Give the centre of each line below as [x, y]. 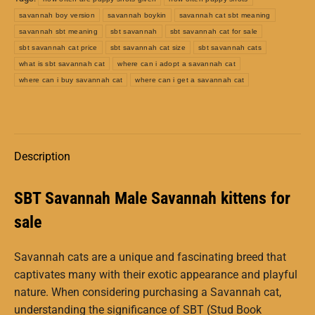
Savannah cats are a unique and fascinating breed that [150, 257]
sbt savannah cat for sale [214, 31]
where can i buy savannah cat [71, 79]
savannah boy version [57, 15]
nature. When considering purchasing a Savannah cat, [148, 292]
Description [42, 156]
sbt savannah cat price [58, 47]
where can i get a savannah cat [190, 79]
